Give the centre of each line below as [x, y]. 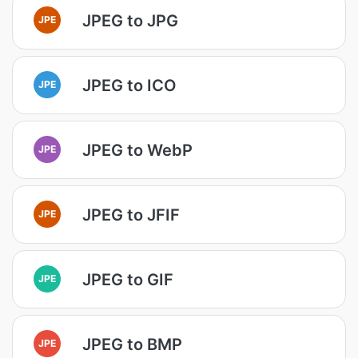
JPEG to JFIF [131, 215]
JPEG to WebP [137, 150]
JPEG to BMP [132, 344]
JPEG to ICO [129, 85]
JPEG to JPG [130, 20]
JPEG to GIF [128, 279]
